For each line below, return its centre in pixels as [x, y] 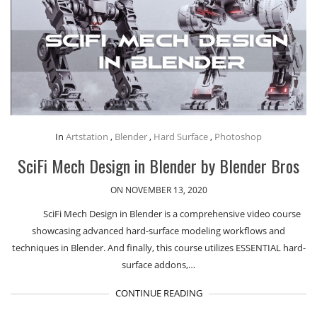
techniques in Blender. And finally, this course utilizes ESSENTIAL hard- [158, 247]
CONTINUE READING [158, 293]
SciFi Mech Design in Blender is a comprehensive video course [172, 213]
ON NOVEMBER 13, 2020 [158, 190]
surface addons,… [158, 264]
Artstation [87, 136]
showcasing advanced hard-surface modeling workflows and [158, 230]
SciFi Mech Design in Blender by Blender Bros [158, 165]
